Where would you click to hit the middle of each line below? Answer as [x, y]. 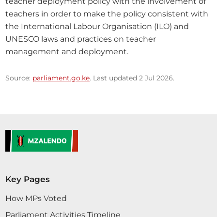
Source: [19, 78]
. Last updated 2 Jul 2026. [132, 78]
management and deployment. [67, 51]
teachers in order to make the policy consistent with [107, 13]
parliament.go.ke [61, 78]
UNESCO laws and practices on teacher [81, 39]
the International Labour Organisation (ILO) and [97, 26]
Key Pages [28, 179]
